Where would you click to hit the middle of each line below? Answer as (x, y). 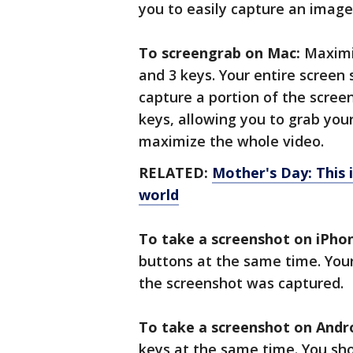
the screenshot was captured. (241, 283)
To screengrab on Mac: (219, 53)
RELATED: (175, 173)
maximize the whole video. (231, 141)
